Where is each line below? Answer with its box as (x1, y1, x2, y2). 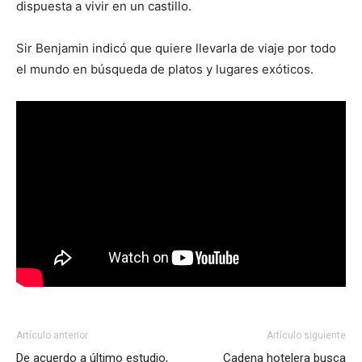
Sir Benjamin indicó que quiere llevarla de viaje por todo (16, 40, 336, 56)
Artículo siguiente (267, 329, 346, 341)
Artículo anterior (16, 329, 88, 341)
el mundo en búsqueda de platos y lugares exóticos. (16, 61, 314, 77)
